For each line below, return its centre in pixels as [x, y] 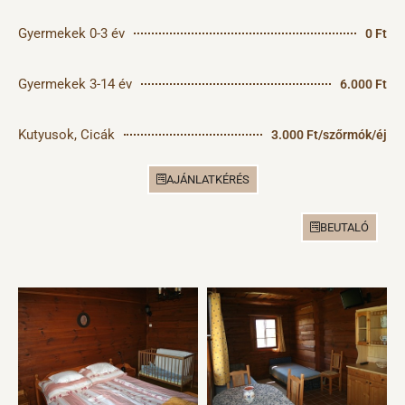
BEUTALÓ [344, 228]
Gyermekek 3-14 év [75, 85]
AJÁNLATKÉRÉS [207, 180]
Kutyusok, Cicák [66, 135]
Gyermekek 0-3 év [71, 34]
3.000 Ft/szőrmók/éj [329, 135]
